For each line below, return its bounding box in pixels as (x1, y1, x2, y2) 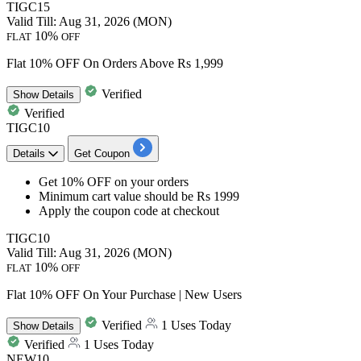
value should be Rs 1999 (114, 189, 239, 203)
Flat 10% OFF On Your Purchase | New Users (6, 287, 242, 301)
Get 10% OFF (39, 174, 114, 189)
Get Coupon (74, 147, 130, 160)
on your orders (114, 174, 189, 189)
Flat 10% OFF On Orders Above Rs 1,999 (6, 56, 223, 70)
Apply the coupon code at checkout (39, 203, 219, 218)
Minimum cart (39, 189, 114, 203)
